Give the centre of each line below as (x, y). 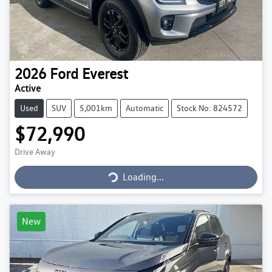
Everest (105, 74)
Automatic (144, 108)
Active (28, 89)
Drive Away (35, 152)
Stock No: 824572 (209, 108)
